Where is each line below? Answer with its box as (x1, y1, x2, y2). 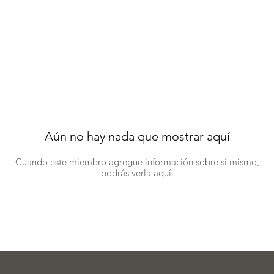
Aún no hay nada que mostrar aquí (44, 129, 230, 144)
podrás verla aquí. (100, 167, 174, 179)
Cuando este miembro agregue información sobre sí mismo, (15, 156, 259, 168)
